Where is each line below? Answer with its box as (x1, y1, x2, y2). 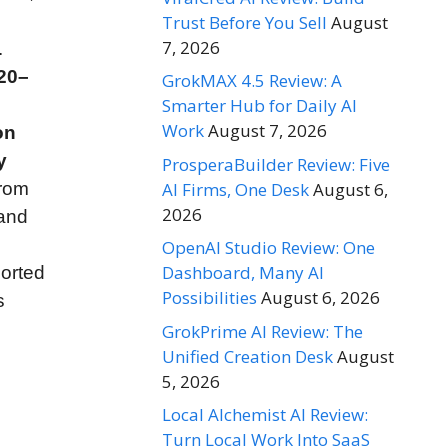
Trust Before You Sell (162, 10, 327, 34)
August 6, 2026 (261, 286, 380, 310)
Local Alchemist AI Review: (162, 403, 368, 427)
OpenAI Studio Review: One (162, 236, 375, 260)
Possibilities (162, 286, 257, 310)
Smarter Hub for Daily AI (162, 94, 357, 118)
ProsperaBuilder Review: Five (162, 152, 390, 176)
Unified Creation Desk (162, 344, 333, 368)
